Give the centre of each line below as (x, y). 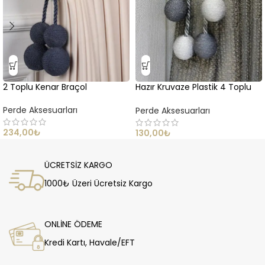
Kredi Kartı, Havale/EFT (90, 242)
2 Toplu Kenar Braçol (45, 87)
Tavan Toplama (168, 98)
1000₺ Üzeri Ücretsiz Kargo (98, 183)
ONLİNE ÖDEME (73, 224)
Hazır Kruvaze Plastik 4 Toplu (193, 87)
